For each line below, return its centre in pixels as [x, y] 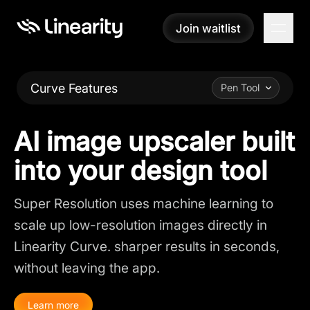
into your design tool [140, 170]
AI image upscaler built [154, 141]
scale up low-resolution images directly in [140, 225]
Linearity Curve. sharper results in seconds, [147, 246]
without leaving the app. [87, 268]
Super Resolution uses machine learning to [144, 203]
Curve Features [74, 88]
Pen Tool [240, 88]
